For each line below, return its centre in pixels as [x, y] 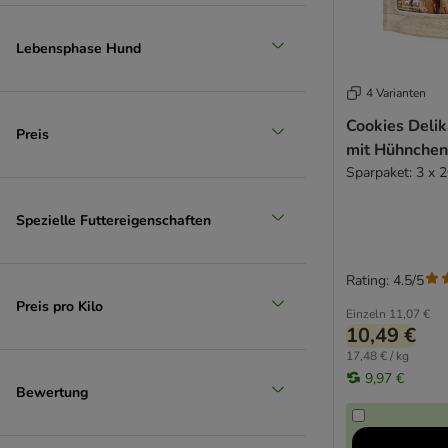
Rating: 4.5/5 [385, 281]
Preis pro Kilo [59, 306]
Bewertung [52, 392]
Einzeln [366, 314]
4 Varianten [396, 93]
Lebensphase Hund [78, 48]
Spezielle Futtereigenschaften [113, 220]
